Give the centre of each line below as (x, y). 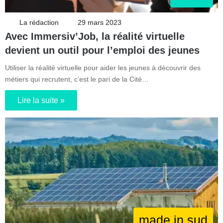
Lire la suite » (41, 100)
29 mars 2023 (100, 22)
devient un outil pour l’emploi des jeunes (102, 50)
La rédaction (39, 22)
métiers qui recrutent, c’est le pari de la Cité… (77, 79)
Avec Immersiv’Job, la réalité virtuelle (95, 36)
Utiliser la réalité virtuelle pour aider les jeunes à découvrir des (103, 67)
